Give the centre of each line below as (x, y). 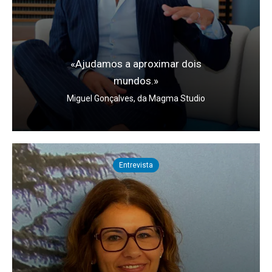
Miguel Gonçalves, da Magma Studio (136, 98)
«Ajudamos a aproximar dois (136, 63)
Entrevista (136, 165)
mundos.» (136, 80)
